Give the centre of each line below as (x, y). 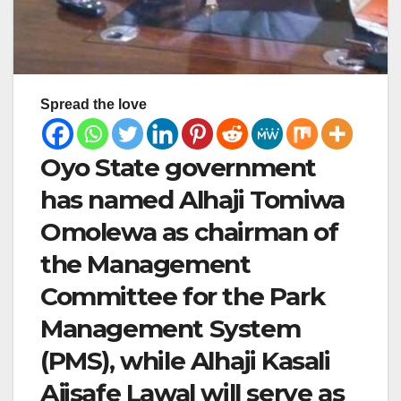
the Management (145, 264)
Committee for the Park (183, 297)
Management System (171, 329)
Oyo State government (179, 168)
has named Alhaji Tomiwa (192, 200)
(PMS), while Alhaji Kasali (185, 361)
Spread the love (94, 105)
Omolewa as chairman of (189, 232)
